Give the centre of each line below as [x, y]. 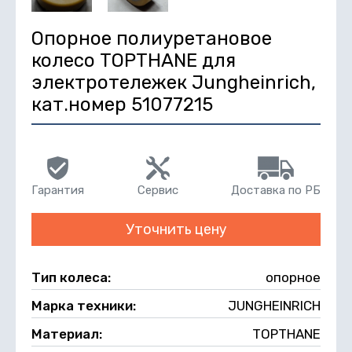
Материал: [68, 334]
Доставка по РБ [276, 190]
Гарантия [58, 190]
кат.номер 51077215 [122, 104]
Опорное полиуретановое [152, 38]
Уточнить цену [176, 229]
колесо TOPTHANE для [134, 60]
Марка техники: [85, 305]
